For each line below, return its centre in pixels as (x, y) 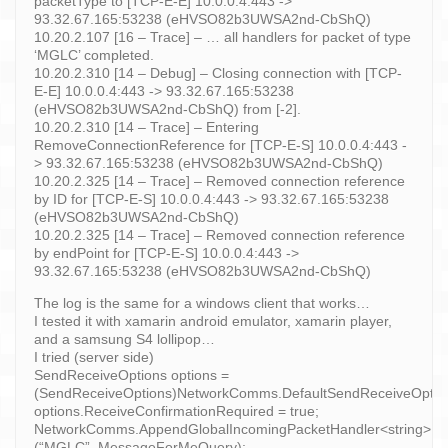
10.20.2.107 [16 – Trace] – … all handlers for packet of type (222, 36)
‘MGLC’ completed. (94, 54)
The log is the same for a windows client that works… (202, 302)
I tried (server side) (94, 356)
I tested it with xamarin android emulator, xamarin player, (213, 320)
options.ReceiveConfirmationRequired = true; (176, 410)
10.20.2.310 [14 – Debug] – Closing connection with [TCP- (218, 72)
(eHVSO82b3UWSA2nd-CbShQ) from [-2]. (167, 108)
